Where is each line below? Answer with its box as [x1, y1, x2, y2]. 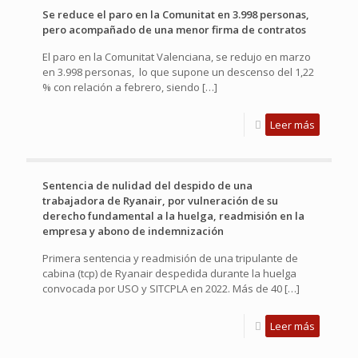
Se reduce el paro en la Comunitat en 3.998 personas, [42, 6, 309, 22]
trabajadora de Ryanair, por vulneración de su [42, 193, 278, 208]
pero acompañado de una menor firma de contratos [42, 22, 306, 37]
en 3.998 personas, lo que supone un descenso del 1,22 [42, 64, 314, 79]
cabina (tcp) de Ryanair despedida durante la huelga [42, 265, 296, 280]
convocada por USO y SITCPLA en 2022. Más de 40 [42, 280, 282, 296]
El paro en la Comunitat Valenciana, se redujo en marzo [42, 49, 311, 64]
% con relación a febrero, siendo [42, 79, 200, 94]
